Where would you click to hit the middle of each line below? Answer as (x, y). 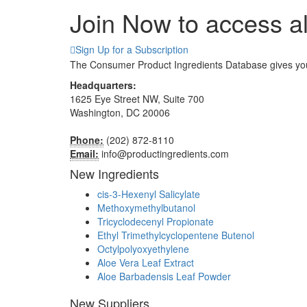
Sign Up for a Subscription (132, 49)
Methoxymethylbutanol (146, 207)
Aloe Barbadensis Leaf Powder (164, 276)
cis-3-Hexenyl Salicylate (149, 194)
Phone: (87, 139)
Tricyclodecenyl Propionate (156, 221)
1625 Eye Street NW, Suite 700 (137, 98)
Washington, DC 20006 (120, 112)
